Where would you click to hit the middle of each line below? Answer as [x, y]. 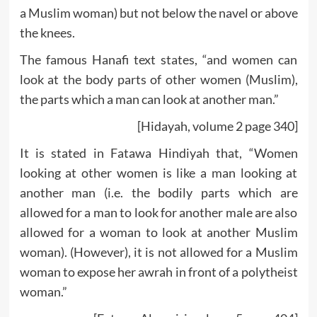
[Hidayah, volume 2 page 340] [217, 126]
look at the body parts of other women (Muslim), [158, 79]
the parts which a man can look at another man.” [149, 99]
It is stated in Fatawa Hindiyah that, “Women [158, 152]
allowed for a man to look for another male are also [158, 212]
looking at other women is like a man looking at [158, 172]
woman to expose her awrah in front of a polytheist [158, 271]
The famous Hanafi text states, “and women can [158, 59]
